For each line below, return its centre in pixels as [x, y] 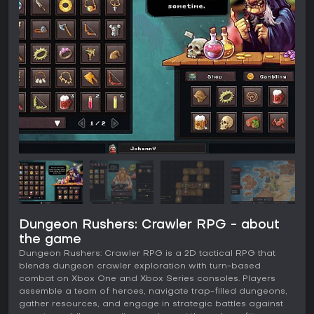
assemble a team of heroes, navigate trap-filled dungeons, [153, 292]
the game [50, 240]
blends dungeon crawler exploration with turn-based [140, 267]
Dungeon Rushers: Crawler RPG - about [149, 226]
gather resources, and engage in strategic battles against [151, 305]
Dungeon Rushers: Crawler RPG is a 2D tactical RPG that [147, 254]
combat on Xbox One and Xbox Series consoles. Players [147, 279]
